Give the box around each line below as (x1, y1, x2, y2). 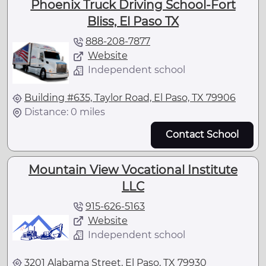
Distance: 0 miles (24, 106, 105, 118)
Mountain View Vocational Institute (28, 162, 237, 177)
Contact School (166, 129, 239, 141)
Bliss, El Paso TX (87, 14, 179, 29)
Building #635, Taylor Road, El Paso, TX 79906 (24, 92, 236, 104)
